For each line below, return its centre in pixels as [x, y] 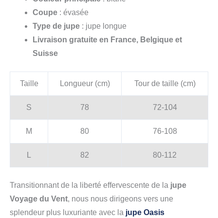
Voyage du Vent [39, 199]
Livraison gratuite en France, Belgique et [107, 39]
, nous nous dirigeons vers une [120, 199]
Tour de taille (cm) [165, 84]
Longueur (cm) [85, 84]
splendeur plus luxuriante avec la [68, 213]
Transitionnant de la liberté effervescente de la [90, 185]
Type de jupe [56, 26]
